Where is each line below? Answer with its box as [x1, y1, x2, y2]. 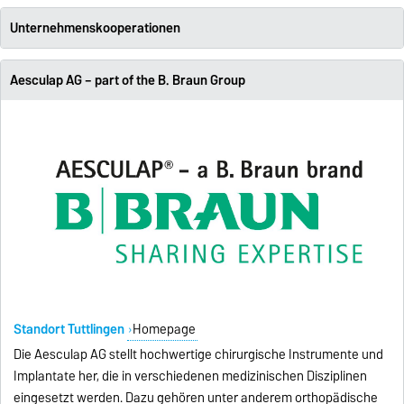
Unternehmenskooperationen [9, 17, 180, 40]
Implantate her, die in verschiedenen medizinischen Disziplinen [13, 365, 367, 388]
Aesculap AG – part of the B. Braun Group [9, 69, 245, 92]
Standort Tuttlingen [13, 318, 127, 341]
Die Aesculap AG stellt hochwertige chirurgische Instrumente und [13, 344, 383, 366]
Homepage [133, 318, 197, 341]
